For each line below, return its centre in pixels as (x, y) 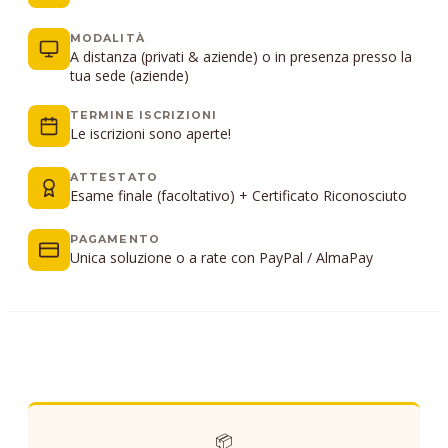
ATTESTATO (114, 177)
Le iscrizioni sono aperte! (150, 133)
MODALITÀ (107, 38)
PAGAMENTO (115, 239)
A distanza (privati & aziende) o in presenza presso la (241, 56)
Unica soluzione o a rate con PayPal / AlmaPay (221, 257)
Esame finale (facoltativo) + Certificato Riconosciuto (238, 195)
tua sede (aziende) (129, 75)
